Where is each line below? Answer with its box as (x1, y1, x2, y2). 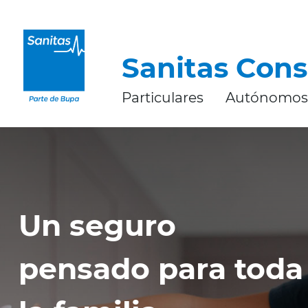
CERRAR (4, 5, 49, 18)
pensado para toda (18, 251, 303, 287)
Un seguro (18, 208, 176, 244)
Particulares (121, 89, 203, 107)
